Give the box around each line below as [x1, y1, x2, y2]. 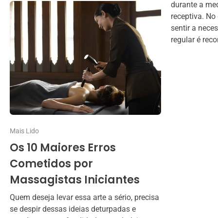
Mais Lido [10, 127, 39, 135]
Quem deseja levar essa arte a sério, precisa [10, 192, 159, 202]
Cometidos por [10, 156, 93, 171]
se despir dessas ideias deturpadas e [10, 204, 136, 214]
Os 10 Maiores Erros [10, 140, 116, 155]
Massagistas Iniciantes [10, 172, 140, 187]
